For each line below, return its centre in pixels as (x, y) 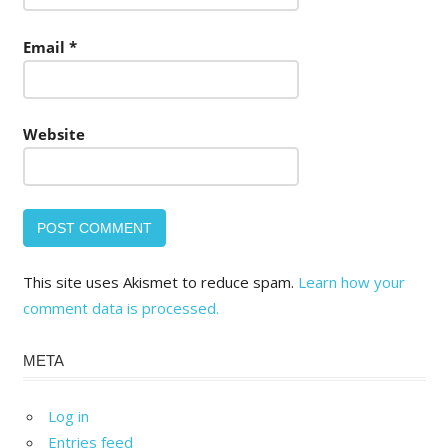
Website (53, 134)
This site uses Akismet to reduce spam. (160, 282)
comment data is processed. (120, 308)
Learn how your (351, 282)
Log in (68, 416)
